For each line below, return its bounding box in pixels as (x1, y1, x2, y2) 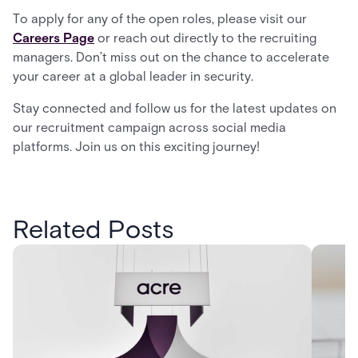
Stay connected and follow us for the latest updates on (13, 101, 336, 116)
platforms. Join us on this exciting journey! (13, 139, 260, 154)
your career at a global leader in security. (13, 69, 253, 84)
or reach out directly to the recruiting (94, 30, 316, 46)
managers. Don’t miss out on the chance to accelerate (13, 50, 329, 65)
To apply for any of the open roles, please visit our (13, 11, 307, 26)
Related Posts (13, 213, 173, 245)
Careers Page (13, 30, 94, 46)
